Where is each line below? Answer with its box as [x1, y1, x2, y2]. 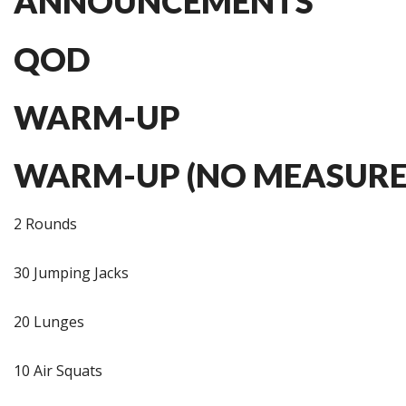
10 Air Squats [14, 361, 102, 381]
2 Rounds [14, 214, 77, 234]
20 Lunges [14, 312, 84, 332]
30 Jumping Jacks [14, 263, 129, 283]
